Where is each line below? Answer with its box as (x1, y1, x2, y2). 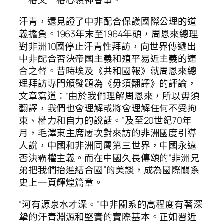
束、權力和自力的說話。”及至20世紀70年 (19, 114, 192, 127)
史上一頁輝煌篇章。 (19, 176, 104, 189)
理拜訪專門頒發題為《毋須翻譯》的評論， (19, 77, 197, 90)
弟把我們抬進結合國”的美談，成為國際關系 (19, 164, 200, 177)
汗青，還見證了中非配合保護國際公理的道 (19, 15, 197, 28)
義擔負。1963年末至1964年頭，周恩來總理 (19, 27, 198, 41)
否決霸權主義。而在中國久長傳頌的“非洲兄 (19, 151, 200, 165)
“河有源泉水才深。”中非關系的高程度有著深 (19, 197, 203, 211)
